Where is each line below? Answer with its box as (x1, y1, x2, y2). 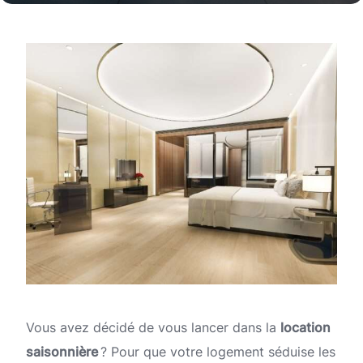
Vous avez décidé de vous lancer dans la (26, 319, 280, 336)
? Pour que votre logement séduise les (98, 344, 335, 361)
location (280, 319, 331, 336)
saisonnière (26, 344, 98, 361)
